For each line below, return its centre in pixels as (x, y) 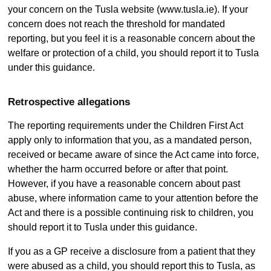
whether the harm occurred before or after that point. (118, 169)
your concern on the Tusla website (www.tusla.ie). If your (128, 10)
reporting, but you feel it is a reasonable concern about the (131, 39)
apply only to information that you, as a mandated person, (129, 140)
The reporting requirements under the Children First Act (125, 126)
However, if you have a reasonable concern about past (124, 184)
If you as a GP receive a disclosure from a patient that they (131, 252)
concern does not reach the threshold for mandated (116, 24)
